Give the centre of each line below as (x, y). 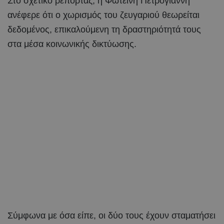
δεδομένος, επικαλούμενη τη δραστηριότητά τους (104, 29)
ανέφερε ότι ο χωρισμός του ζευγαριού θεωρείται (103, 15)
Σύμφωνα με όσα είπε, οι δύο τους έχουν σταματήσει (111, 215)
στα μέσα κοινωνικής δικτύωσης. (72, 44)
